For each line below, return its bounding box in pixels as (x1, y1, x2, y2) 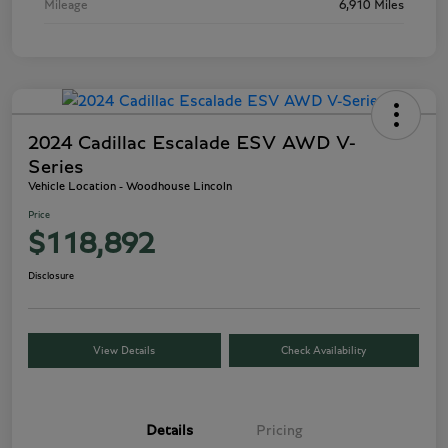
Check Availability (281, 345, 367, 357)
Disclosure (28, 271, 74, 282)
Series (28, 157, 84, 178)
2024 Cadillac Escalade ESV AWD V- (28, 133, 356, 154)
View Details (93, 345, 156, 357)
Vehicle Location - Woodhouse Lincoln (28, 180, 232, 193)
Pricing (255, 423, 303, 439)
